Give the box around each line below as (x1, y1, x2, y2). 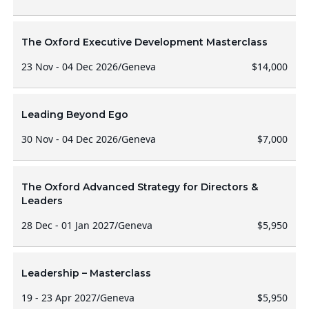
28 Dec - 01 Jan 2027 (21, 219, 114, 232)
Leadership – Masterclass (21, 267, 151, 279)
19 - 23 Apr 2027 (21, 291, 97, 304)
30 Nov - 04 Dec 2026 (21, 132, 118, 146)
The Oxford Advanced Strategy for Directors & (21, 181, 258, 193)
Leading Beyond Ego (21, 108, 128, 121)
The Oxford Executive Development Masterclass (21, 36, 268, 48)
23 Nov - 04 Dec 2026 (21, 60, 118, 73)
